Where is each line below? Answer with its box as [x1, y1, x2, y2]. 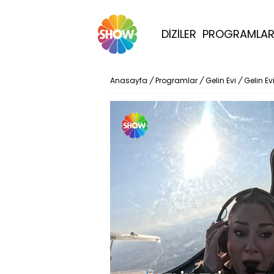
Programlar [155, 75, 198, 86]
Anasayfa [110, 75, 147, 86]
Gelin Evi [206, 75, 236, 86]
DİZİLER [161, 26, 196, 42]
